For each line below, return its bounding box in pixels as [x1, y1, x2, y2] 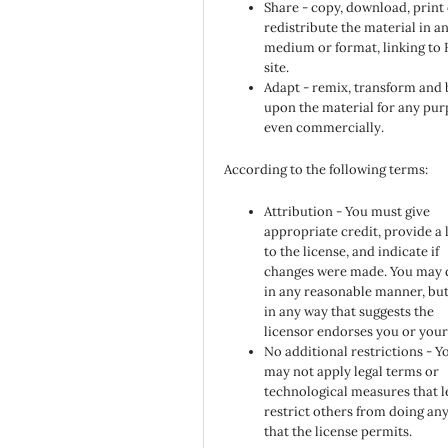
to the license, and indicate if [264, 243, 440, 261]
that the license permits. [264, 423, 413, 441]
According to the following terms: [224, 161, 429, 179]
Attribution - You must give [264, 203, 431, 221]
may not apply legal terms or [264, 363, 440, 381]
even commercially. [264, 119, 385, 137]
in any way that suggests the [264, 303, 435, 321]
